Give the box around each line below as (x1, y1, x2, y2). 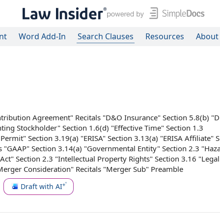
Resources (145, 31, 184, 42)
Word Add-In (19, 31, 66, 42)
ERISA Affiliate (163, 133, 211, 143)
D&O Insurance (106, 112, 158, 122)
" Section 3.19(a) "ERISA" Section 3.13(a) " (23, 133, 163, 143)
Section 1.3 (166, 123, 203, 133)
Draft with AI (21, 181, 62, 191)
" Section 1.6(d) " (57, 123, 114, 133)
